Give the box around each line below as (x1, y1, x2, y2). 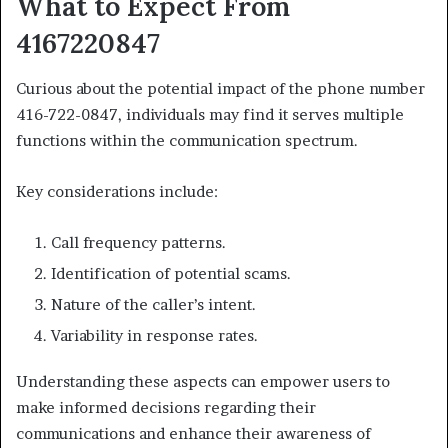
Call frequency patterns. (51, 232, 226, 252)
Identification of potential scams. (51, 263, 291, 283)
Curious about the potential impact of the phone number (16, 78, 425, 98)
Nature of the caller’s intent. (51, 294, 256, 314)
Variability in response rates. (51, 325, 258, 345)
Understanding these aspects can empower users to (16, 371, 390, 391)
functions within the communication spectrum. (16, 130, 358, 150)
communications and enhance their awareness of (16, 423, 371, 443)
